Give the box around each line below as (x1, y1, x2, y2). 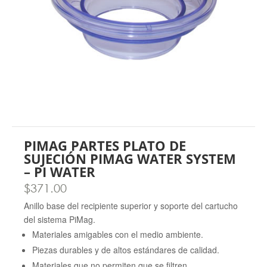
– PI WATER (24, 163, 95, 181)
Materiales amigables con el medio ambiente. (32, 228, 203, 240)
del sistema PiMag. (24, 213, 95, 225)
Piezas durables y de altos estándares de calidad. (32, 244, 219, 256)
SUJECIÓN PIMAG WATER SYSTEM (24, 150, 236, 167)
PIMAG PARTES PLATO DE (24, 136, 186, 154)
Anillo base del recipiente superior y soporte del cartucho (24, 200, 238, 212)
